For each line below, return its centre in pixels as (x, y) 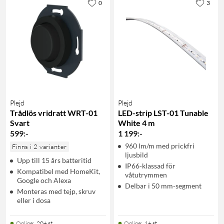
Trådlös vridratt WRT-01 (54, 112)
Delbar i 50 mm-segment (163, 185)
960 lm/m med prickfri (160, 145)
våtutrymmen (146, 174)
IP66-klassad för (150, 165)
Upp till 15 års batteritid (54, 160)
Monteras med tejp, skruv (56, 191)
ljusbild (136, 154)
